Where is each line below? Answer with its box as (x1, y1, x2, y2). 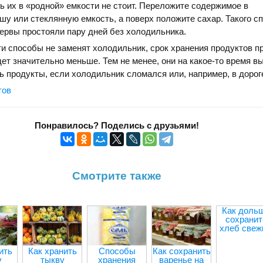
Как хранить (28, 245, 77, 256)
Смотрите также (72, 169, 161, 182)
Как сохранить (152, 245, 211, 256)
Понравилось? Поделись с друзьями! (35, 120, 199, 131)
